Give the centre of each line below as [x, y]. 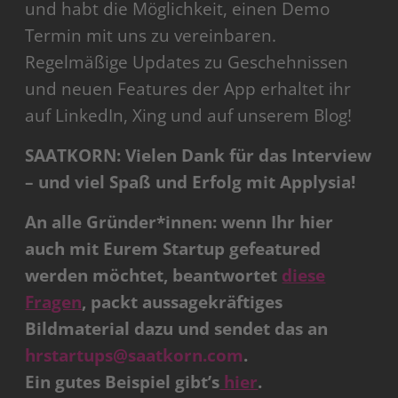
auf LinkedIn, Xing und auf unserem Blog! [189, 116]
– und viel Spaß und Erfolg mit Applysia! [191, 183]
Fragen [54, 302]
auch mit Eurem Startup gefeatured [173, 249]
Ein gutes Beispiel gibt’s [123, 382]
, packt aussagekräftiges [183, 302]
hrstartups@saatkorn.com [135, 356]
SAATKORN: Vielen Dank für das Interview [199, 156]
